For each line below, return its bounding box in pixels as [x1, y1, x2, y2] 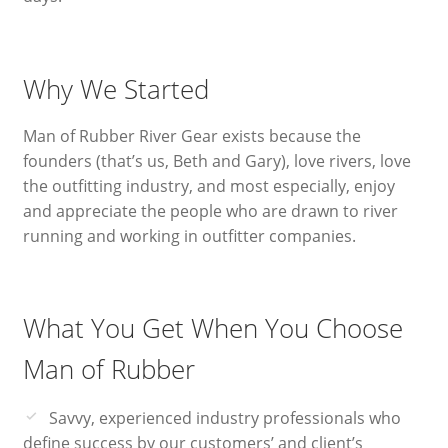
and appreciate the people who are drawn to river [22, 199, 398, 222]
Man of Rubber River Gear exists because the [22, 124, 361, 147]
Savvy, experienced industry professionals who [48, 406, 401, 429]
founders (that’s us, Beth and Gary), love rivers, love [22, 149, 411, 172]
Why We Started [22, 70, 209, 107]
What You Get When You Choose [22, 309, 403, 346]
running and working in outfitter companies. [22, 224, 356, 247]
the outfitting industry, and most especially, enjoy [22, 174, 395, 197]
